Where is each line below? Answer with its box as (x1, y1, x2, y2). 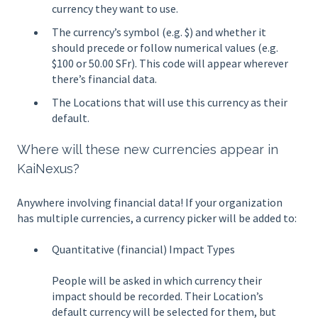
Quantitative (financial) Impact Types (52, 241, 235, 256)
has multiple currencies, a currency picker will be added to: (17, 210, 297, 225)
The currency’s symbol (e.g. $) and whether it (52, 25, 266, 39)
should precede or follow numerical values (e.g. (52, 40, 278, 55)
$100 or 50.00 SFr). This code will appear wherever (52, 56, 288, 70)
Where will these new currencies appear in (17, 142, 278, 158)
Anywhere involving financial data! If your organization (17, 194, 283, 209)
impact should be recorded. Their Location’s (52, 288, 263, 303)
